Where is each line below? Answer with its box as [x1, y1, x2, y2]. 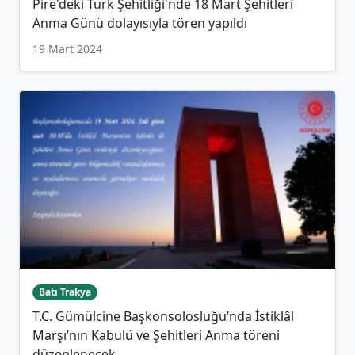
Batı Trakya [38, 284, 91, 299]
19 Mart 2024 [32, 41, 102, 57]
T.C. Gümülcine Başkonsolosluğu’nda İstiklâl [32, 307, 294, 326]
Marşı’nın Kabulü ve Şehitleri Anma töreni [32, 326, 280, 345]
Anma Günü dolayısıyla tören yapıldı [32, 14, 247, 32]
